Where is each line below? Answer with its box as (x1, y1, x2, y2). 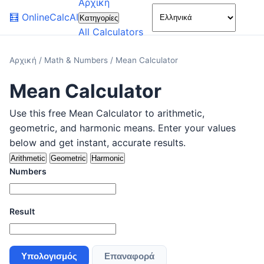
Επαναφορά (104, 251, 154, 262)
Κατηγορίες (80, 14, 118, 22)
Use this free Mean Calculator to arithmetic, (9, 107, 204, 119)
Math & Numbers (44, 55, 110, 65)
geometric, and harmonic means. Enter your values (9, 122, 236, 134)
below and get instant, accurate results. (9, 137, 186, 148)
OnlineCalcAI (22, 11, 78, 23)
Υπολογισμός (21, 251, 77, 262)
